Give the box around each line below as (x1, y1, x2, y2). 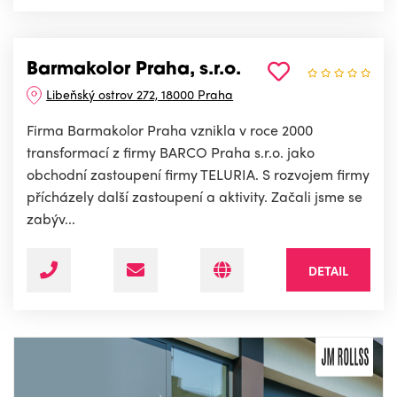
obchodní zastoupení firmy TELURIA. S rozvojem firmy (27, 164, 370, 185)
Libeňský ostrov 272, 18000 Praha (46, 85, 234, 104)
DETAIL (308, 261, 348, 280)
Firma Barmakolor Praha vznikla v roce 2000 (27, 120, 313, 141)
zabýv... (27, 208, 75, 230)
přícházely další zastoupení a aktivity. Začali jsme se (27, 186, 362, 207)
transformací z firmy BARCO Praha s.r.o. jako (27, 142, 315, 163)
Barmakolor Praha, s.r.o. (27, 61, 241, 80)
